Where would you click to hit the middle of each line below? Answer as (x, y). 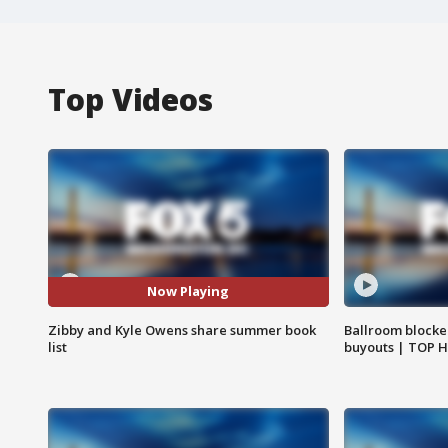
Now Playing (188, 291)
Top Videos (130, 99)
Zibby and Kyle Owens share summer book (182, 329)
